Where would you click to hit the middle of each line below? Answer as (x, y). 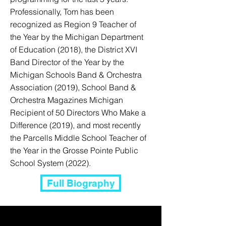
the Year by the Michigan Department (77, 37)
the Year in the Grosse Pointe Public (74, 150)
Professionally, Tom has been (62, 12)
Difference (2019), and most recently (75, 125)
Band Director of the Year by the (67, 62)
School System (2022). (50, 163)
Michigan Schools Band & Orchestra (76, 75)
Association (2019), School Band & (73, 87)
